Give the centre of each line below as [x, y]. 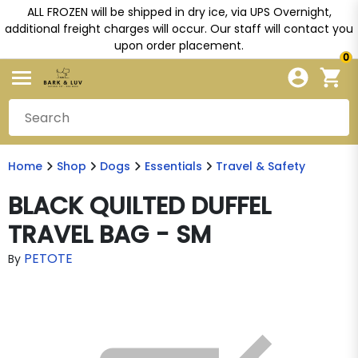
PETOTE [48, 259]
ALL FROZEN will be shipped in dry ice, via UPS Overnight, [179, 12]
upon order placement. [179, 46]
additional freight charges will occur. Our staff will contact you [179, 29]
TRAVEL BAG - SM [109, 235]
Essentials [173, 166]
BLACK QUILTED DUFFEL [139, 206]
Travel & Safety [261, 166]
